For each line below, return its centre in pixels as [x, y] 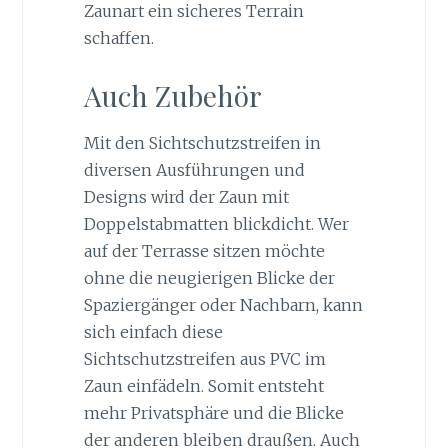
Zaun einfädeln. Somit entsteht [203, 385]
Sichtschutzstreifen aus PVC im [204, 358]
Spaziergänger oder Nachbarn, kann [223, 304]
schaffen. [118, 38]
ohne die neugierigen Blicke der [209, 277]
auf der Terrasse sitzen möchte [204, 250]
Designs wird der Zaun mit [186, 196]
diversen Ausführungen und [194, 169]
